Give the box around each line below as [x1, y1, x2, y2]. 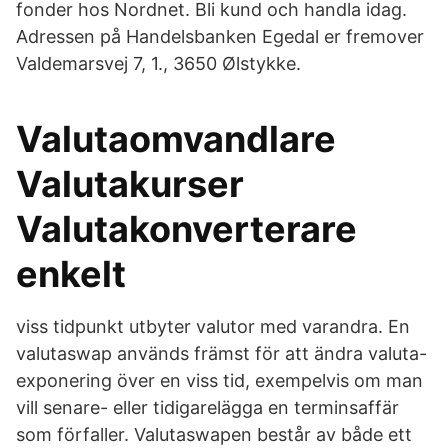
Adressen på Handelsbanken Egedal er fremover [16, 26, 424, 47]
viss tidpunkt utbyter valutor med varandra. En [16, 316, 410, 337]
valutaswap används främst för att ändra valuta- [16, 343, 427, 364]
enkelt [16, 252, 126, 296]
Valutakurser [16, 162, 244, 206]
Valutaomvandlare [16, 117, 336, 161]
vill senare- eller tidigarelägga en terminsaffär [16, 397, 399, 418]
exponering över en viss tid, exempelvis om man [16, 370, 423, 391]
